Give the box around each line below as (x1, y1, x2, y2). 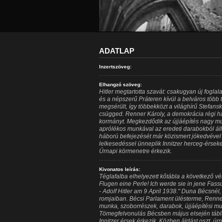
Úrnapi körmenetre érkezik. (99, 148, 172, 155)
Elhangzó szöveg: (99, 82, 142, 87)
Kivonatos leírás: (99, 166, 140, 172)
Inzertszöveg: (99, 64, 131, 69)
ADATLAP (99, 47, 134, 55)
